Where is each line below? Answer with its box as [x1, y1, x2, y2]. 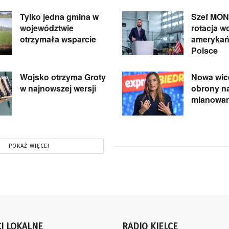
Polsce [191, 44, 218, 57]
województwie [20, 22, 74, 34]
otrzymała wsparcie [20, 33, 96, 45]
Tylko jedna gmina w [20, 11, 99, 23]
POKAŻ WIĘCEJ [8, 143, 50, 150]
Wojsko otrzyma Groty [20, 71, 106, 83]
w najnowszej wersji [20, 82, 96, 95]
